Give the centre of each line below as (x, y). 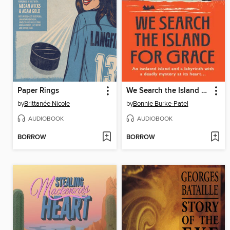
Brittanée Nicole (47, 103)
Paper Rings (38, 91)
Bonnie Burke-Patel (160, 103)
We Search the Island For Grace (204, 91)
